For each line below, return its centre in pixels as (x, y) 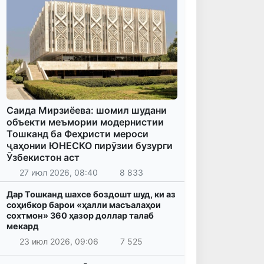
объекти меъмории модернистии (85, 122)
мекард (23, 226)
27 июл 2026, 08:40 (58, 173)
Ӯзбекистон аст (43, 157)
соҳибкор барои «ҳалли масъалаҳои (84, 205)
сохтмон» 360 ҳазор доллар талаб (80, 216)
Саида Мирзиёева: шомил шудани (87, 110)
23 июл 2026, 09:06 (59, 241)
